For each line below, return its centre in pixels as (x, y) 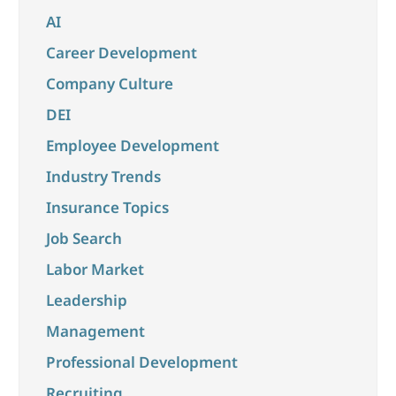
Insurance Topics (107, 208)
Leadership (86, 301)
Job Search (84, 239)
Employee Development (132, 146)
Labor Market (95, 270)
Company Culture (109, 84)
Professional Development (141, 362)
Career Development (121, 53)
